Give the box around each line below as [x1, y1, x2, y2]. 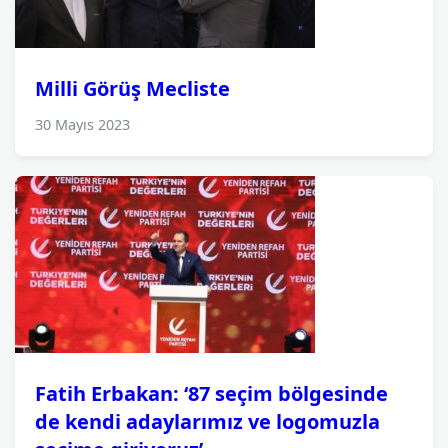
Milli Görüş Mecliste [35, 75, 230, 102]
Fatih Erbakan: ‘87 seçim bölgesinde [35, 380, 388, 407]
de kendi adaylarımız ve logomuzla [35, 408, 380, 435]
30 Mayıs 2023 [35, 115, 130, 134]
